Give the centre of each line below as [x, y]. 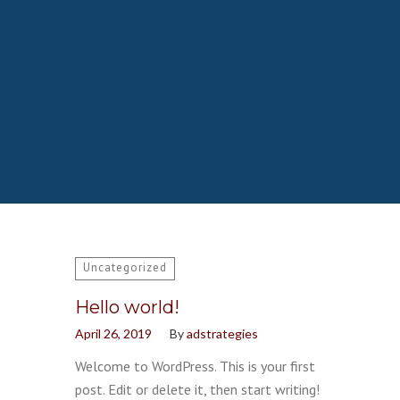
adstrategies [222, 333]
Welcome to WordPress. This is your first [195, 366]
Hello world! [127, 307]
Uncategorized [125, 267]
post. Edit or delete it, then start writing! [197, 389]
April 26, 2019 [113, 333]
